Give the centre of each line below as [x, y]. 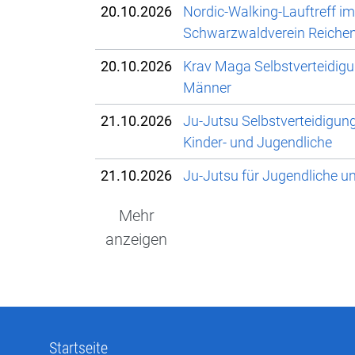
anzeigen [136, 240]
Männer [207, 88]
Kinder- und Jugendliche [258, 143]
